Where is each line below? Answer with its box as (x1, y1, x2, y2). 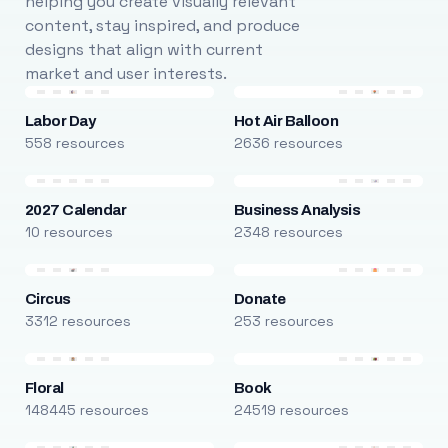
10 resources (24, 223, 113, 241)
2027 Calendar (24, 202, 127, 218)
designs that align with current (24, 39, 263, 60)
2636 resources (233, 134, 343, 152)
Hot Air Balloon (233, 113, 339, 129)
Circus (24, 291, 71, 307)
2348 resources (233, 223, 343, 241)
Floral (24, 380, 64, 396)
